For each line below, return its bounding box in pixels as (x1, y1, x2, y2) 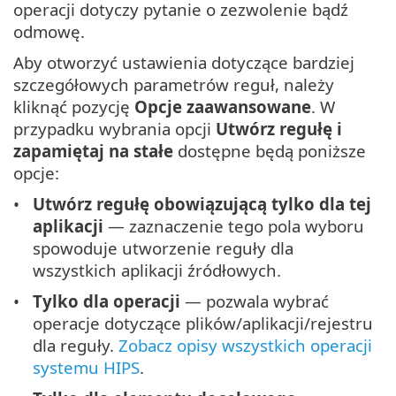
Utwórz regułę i (216, 118, 342, 141)
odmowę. (13, 20, 85, 43)
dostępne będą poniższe (173, 140, 366, 163)
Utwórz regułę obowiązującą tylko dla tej (33, 193, 372, 216)
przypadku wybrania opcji (13, 118, 216, 141)
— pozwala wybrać (180, 290, 330, 313)
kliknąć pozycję (13, 95, 134, 118)
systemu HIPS (33, 356, 141, 379)
